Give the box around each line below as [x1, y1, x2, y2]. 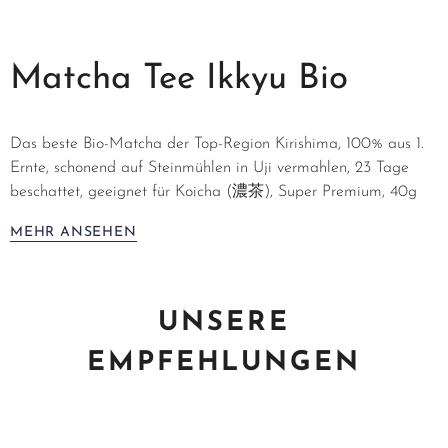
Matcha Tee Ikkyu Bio [10, 62, 348, 97]
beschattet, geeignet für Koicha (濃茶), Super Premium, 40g [10, 184, 427, 200]
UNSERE [158, 310, 290, 337]
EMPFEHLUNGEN [87, 350, 361, 377]
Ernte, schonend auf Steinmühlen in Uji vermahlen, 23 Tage [10, 160, 409, 176]
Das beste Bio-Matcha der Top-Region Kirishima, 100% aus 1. [10, 136, 424, 152]
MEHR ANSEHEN [10, 225, 137, 240]
